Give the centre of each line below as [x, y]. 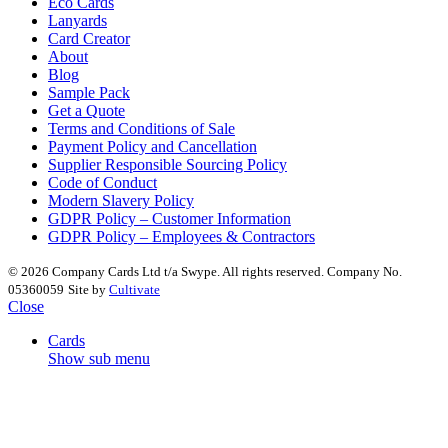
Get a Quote [86, 111]
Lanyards [77, 21]
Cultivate [134, 290]
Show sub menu [99, 359]
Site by [88, 290]
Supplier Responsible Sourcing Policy [167, 165]
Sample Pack [89, 93]
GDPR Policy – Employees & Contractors [181, 237]
